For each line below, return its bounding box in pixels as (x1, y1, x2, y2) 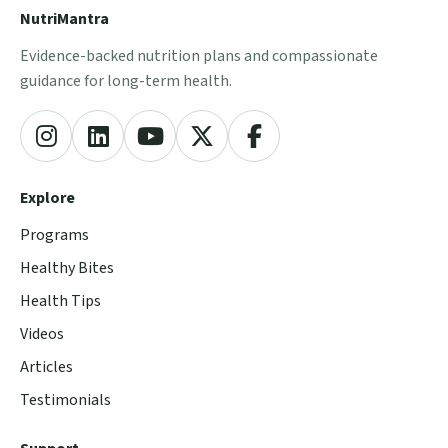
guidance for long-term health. (20, 69, 232, 92)
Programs (20, 223, 89, 246)
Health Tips (20, 289, 101, 312)
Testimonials (20, 388, 111, 411)
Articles (20, 355, 73, 378)
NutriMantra (20, 7, 109, 30)
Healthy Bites (20, 256, 114, 279)
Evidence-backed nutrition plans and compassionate (20, 44, 378, 67)
